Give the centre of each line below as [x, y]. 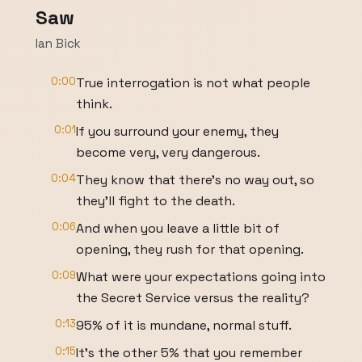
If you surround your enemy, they [177, 131]
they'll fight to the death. [156, 201]
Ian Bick [58, 43]
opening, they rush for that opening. [190, 249]
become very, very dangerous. [168, 152]
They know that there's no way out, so [195, 180]
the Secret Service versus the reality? [193, 298]
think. [94, 104]
